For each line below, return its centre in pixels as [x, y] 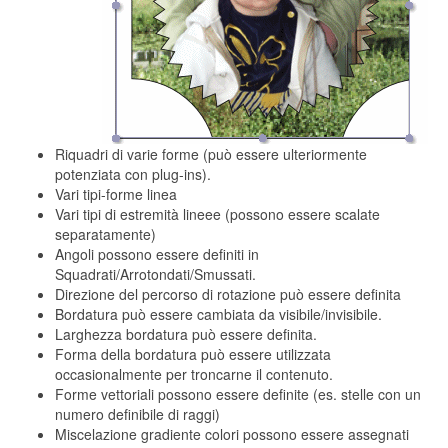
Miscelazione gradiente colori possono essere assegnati [232, 434]
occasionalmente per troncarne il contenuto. [194, 374]
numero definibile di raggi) [137, 414]
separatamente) [105, 234]
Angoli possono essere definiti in [157, 254]
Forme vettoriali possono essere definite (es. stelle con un [238, 394]
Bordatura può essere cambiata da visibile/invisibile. [218, 314]
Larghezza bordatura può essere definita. [186, 334]
